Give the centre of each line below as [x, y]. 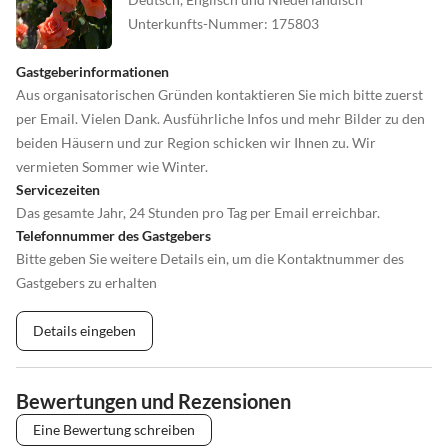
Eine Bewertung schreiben [114, 429]
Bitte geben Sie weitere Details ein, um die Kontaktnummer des [210, 258]
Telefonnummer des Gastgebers [113, 235]
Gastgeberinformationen [92, 71]
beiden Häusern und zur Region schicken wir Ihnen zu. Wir [196, 142]
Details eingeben [84, 330]
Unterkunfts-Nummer [196, 23]
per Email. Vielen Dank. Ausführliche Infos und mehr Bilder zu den [220, 118]
